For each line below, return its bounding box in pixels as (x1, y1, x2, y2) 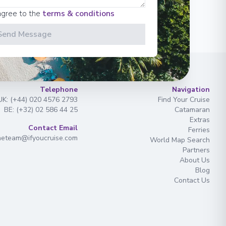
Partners (182, 145, 210, 155)
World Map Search (149, 135, 210, 145)
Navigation (172, 85, 210, 94)
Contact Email (28, 123, 78, 133)
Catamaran (174, 105, 210, 115)
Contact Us (174, 176, 210, 185)
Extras (189, 115, 210, 125)
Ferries (188, 125, 210, 135)
